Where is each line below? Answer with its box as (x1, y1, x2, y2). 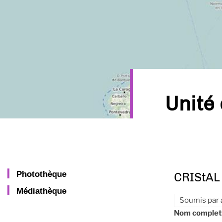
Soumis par (179, 195, 221, 205)
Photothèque (16, 169, 66, 178)
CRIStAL (174, 169, 220, 184)
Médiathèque (16, 186, 66, 195)
